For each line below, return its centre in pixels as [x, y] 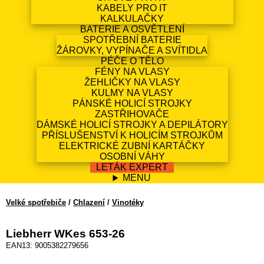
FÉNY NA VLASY [132, 72]
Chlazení [89, 203]
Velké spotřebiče [36, 203]
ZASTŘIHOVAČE [132, 114]
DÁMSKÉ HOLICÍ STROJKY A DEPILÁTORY [132, 125]
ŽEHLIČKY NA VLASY [132, 82]
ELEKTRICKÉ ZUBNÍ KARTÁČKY [132, 146]
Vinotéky [128, 203]
